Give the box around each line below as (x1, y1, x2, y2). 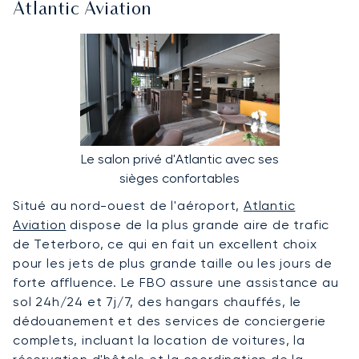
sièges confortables (119, 170, 240, 186)
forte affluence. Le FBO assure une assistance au (13, 274, 339, 290)
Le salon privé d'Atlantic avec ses (80, 151, 279, 167)
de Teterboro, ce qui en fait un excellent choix (13, 236, 317, 252)
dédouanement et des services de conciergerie (13, 313, 327, 329)
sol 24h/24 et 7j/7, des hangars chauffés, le (13, 293, 302, 309)
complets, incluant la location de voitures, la (13, 332, 305, 348)
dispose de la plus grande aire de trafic (66, 216, 330, 232)
